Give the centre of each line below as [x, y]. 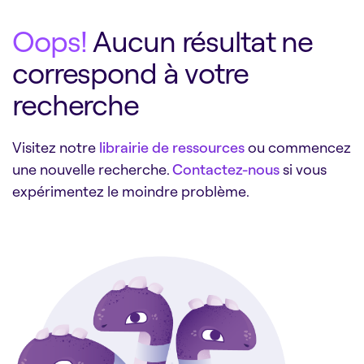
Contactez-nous [226, 169]
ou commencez [298, 147]
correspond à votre [130, 72]
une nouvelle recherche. [92, 169]
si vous [303, 169]
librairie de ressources [172, 147]
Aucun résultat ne [200, 41]
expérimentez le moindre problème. [131, 191]
